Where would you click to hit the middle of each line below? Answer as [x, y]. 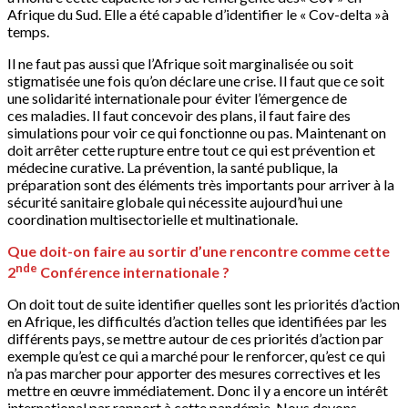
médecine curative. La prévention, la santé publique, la [173, 168]
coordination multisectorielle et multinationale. [153, 219]
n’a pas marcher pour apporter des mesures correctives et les [194, 372]
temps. [28, 32]
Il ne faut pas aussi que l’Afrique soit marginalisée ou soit [180, 64]
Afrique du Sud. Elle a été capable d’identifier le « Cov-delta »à [198, 15]
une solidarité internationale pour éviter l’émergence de [177, 98]
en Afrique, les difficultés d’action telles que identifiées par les [197, 321]
